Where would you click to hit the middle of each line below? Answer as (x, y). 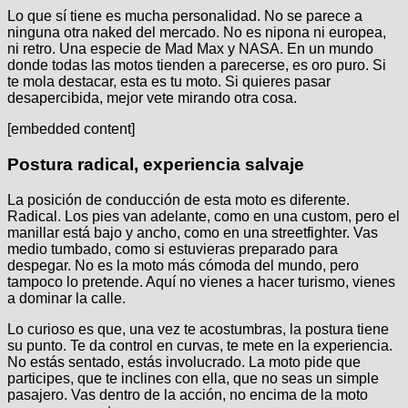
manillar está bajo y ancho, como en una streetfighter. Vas (193, 232)
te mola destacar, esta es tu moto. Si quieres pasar (169, 82)
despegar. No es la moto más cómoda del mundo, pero (183, 265)
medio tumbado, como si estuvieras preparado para (173, 249)
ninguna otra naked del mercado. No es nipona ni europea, (197, 33)
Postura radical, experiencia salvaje (156, 164)
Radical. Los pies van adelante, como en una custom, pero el (204, 216)
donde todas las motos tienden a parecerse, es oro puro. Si (197, 66)
